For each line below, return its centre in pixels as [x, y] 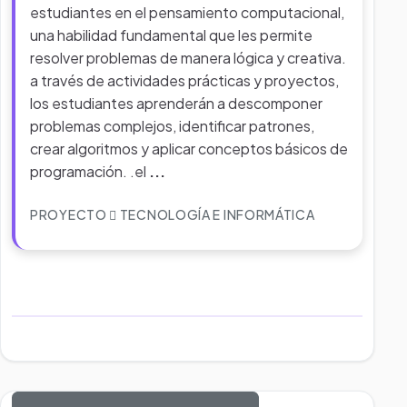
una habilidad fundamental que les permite [171, 35]
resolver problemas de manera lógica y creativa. [188, 58]
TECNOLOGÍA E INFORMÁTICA [216, 214]
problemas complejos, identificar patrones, [172, 126]
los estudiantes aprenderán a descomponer [176, 103]
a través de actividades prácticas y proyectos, [184, 80]
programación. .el [89, 171]
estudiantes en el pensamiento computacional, [187, 12]
